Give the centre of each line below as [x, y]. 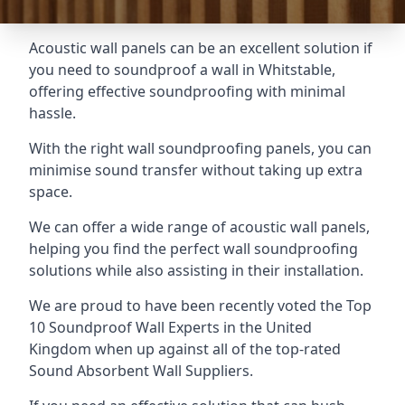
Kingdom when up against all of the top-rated [185, 349]
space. [51, 192]
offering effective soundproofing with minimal [187, 91]
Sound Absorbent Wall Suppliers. [141, 371]
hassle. [52, 113]
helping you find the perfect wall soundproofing [193, 249]
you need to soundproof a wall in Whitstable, [182, 70]
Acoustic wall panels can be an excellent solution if [201, 48]
